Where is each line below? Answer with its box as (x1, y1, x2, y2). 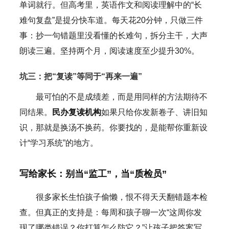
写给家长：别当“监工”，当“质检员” (19, 168, 167, 179)
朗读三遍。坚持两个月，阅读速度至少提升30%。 (19, 46, 199, 55)
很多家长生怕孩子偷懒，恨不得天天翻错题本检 (35, 192, 208, 201)
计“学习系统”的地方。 (19, 138, 98, 147)
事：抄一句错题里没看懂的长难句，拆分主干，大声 (19, 31, 208, 40)
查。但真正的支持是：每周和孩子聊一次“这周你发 (19, 208, 202, 217)
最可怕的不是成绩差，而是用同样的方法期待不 (35, 92, 208, 101)
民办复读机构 (52, 107, 101, 117)
